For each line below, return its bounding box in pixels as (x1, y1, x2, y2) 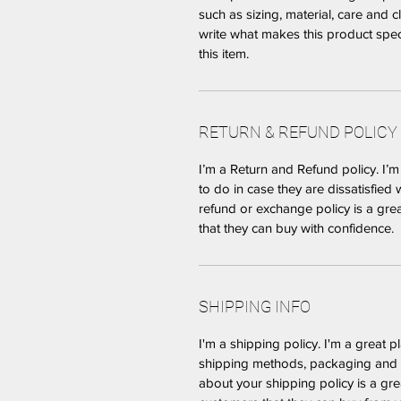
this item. (199, 46, 249, 61)
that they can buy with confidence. (199, 220, 394, 235)
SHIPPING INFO (199, 297, 311, 316)
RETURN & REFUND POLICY (199, 123, 397, 141)
